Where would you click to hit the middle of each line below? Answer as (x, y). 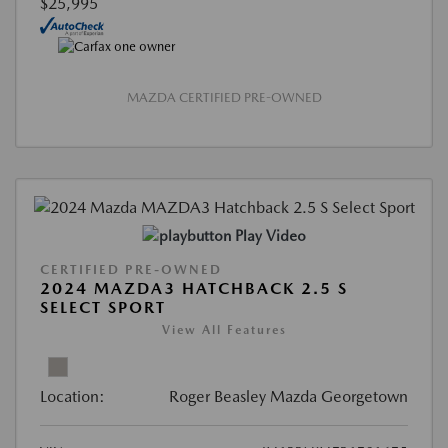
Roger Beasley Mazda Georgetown (288, 397)
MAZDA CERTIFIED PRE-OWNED (224, 98)
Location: (72, 397)
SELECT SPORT (103, 308)
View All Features (224, 330)
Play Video (270, 236)
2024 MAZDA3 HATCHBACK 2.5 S (194, 289)
